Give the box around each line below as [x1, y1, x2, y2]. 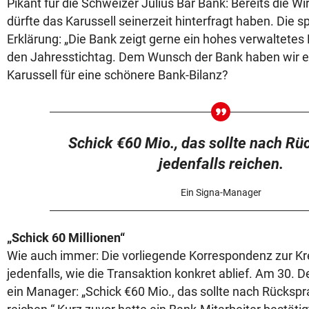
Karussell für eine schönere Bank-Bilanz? [7, 68, 228, 83]
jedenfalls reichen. [158, 155, 283, 173]
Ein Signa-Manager [180, 187, 261, 199]
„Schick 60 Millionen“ [7, 230, 125, 246]
